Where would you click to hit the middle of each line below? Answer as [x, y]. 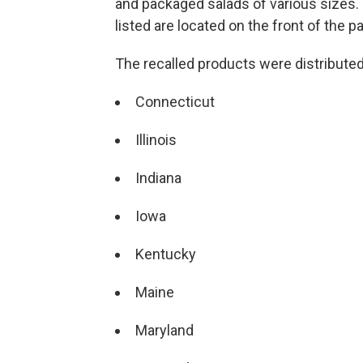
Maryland [164, 330]
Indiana [158, 178]
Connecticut [175, 102]
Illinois [156, 140]
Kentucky [166, 254]
